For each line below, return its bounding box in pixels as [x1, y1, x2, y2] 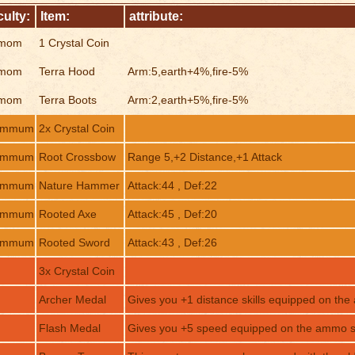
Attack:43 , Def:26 [127, 235, 217, 249]
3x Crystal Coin [38, 264, 115, 277]
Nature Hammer [38, 178, 120, 192]
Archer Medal [38, 292, 106, 306]
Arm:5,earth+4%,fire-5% [127, 64, 248, 78]
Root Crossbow [38, 150, 116, 163]
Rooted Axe [38, 207, 97, 220]
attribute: [128, 9, 183, 23]
